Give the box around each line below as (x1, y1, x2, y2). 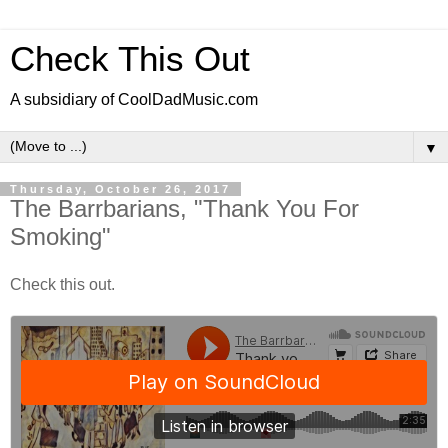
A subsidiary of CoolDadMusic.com (10, 91, 258, 108)
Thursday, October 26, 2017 (10, 183, 231, 195)
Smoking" (10, 223, 111, 250)
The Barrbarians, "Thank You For (10, 195, 359, 222)
